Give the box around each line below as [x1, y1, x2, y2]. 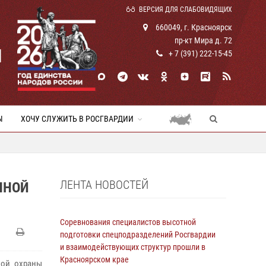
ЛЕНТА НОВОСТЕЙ [60, 178, 148, 192]
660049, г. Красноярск [154, 23, 232, 32]
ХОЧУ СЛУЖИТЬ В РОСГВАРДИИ [21, 114, 134, 123]
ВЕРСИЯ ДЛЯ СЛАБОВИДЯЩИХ [139, 5, 232, 14]
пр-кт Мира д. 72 [175, 36, 232, 45]
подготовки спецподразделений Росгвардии [60, 230, 216, 239]
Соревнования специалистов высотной [60, 217, 196, 227]
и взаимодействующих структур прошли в [60, 242, 205, 252]
